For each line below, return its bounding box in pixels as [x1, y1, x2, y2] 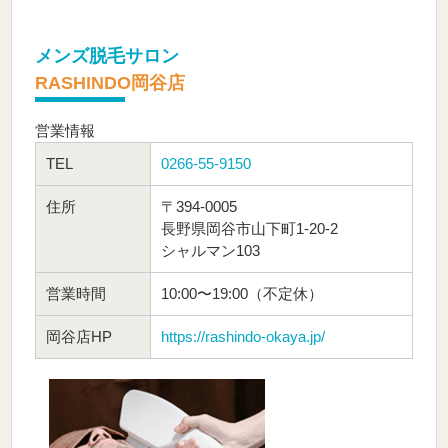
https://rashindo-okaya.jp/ [160, 328, 325, 346]
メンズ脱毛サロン [34, 46, 179, 67]
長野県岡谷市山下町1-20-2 [160, 220, 338, 238]
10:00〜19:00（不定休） [160, 285, 323, 303]
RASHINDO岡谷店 [34, 73, 185, 94]
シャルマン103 [160, 242, 260, 260]
